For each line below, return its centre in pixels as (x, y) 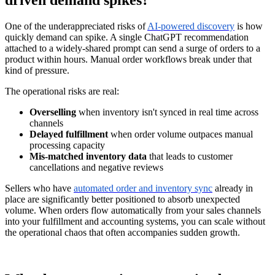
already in (233, 188)
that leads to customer (190, 156)
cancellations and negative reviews (96, 167)
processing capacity (67, 145)
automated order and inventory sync (143, 188)
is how (249, 26)
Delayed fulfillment (69, 134)
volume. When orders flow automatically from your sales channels (133, 210)
